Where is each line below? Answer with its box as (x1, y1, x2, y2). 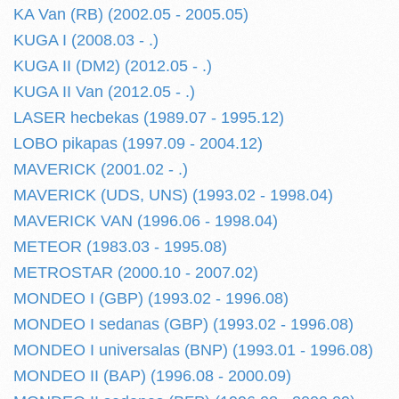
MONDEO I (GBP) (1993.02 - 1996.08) (13, 289, 289, 307)
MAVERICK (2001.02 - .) (13, 160, 188, 178)
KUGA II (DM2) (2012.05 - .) (13, 57, 212, 75)
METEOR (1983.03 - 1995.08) (13, 238, 227, 256)
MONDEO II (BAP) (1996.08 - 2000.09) (13, 367, 291, 385)
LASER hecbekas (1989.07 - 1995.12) (13, 109, 284, 126)
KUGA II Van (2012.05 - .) (13, 83, 195, 101)
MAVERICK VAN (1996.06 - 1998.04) (13, 212, 278, 230)
